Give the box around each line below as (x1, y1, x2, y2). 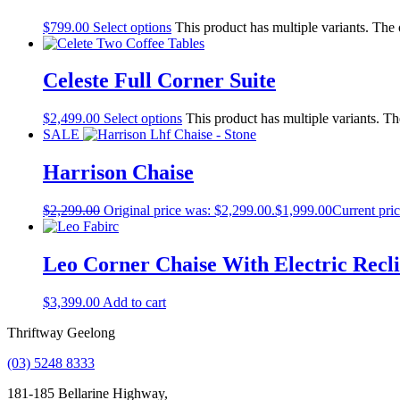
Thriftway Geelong (7, 324, 115, 340)
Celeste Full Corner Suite (43, 69, 276, 93)
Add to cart (103, 294, 166, 310)
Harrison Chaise (43, 161, 194, 185)
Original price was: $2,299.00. (104, 203, 275, 219)
